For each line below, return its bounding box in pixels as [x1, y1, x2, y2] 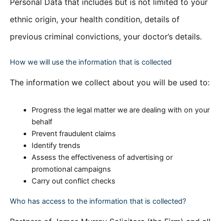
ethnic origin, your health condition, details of [10, 14, 180, 25]
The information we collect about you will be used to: [10, 77, 210, 87]
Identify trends [31, 141, 80, 150]
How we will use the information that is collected [10, 58, 172, 67]
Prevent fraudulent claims [31, 129, 116, 138]
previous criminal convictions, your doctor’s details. [10, 32, 202, 42]
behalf [31, 117, 52, 126]
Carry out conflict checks [31, 176, 115, 185]
